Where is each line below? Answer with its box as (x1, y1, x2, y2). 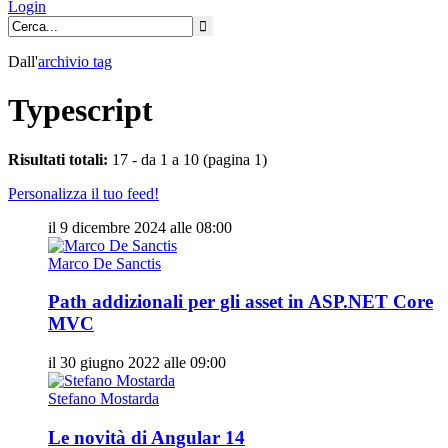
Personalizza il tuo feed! (8, 184, 159, 202)
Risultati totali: (8, 150, 108, 168)
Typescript (8, 92, 153, 129)
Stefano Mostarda (48, 390, 159, 408)
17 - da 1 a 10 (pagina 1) (108, 150, 267, 168)
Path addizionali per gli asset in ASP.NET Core (48, 291, 433, 313)
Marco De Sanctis (48, 254, 161, 272)
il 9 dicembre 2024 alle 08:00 (48, 218, 232, 236)
